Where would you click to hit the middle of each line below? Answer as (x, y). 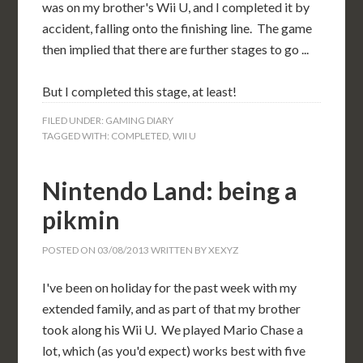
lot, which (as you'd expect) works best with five (174, 350)
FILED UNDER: (74, 120)
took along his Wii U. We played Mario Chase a (173, 329)
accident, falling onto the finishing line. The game (177, 28)
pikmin (81, 220)
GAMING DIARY (140, 120)
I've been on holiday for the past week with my (170, 287)
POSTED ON (70, 250)
